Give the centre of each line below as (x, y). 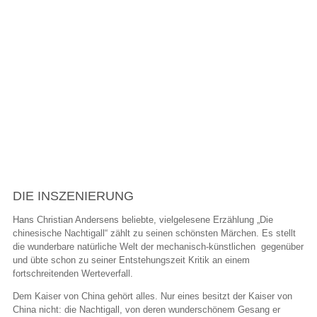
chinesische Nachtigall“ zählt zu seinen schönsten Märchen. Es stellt (154, 234)
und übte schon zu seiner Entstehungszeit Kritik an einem (131, 260)
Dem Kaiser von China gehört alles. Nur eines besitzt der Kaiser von (152, 296)
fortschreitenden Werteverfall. (73, 274)
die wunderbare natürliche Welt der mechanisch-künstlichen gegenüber (158, 247)
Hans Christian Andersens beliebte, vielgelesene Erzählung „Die (143, 220)
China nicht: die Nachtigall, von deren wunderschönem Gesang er (146, 310)
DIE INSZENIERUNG (73, 196)
